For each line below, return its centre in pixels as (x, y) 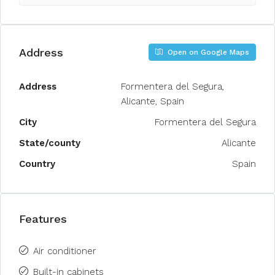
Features (43, 219)
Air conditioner (65, 251)
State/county (50, 143)
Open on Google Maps (207, 52)
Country (37, 164)
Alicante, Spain (153, 101)
